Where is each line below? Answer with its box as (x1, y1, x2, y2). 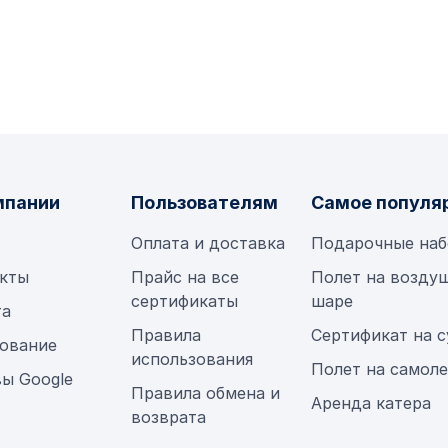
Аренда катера (311, 393, 432, 413)
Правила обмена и (131, 383, 281, 403)
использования (131, 349, 254, 369)
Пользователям (131, 192, 279, 213)
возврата (131, 407, 207, 427)
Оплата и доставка (131, 233, 286, 253)
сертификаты (131, 291, 244, 311)
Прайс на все (131, 267, 240, 287)
